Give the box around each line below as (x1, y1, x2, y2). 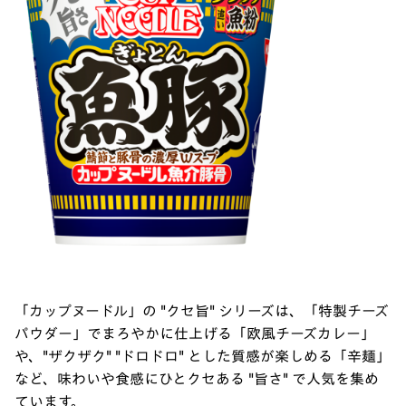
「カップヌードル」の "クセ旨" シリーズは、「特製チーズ (14, 304, 389, 319)
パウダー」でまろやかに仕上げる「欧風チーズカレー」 (14, 326, 375, 342)
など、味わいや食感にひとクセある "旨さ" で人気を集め (14, 372, 379, 387)
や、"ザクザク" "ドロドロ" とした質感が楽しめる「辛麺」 (14, 349, 391, 364)
